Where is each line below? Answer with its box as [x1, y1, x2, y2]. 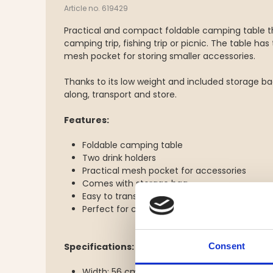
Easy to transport [82, 190, 155, 202]
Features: [64, 114, 109, 126]
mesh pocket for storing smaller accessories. [64, 50, 255, 62]
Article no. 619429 [64, 3, 128, 13]
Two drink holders [82, 152, 156, 164]
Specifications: [64, 241, 134, 253]
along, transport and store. [64, 88, 177, 101]
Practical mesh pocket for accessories [82, 165, 246, 177]
